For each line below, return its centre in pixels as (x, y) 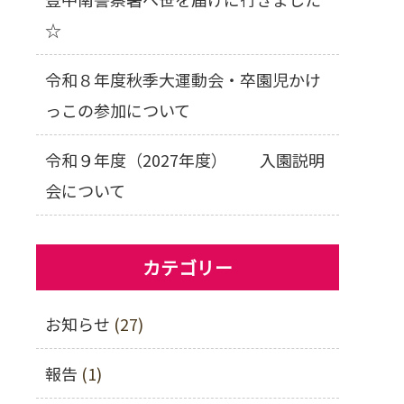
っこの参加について (118, 110)
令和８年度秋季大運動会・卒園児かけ (183, 79)
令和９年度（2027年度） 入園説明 (185, 160)
